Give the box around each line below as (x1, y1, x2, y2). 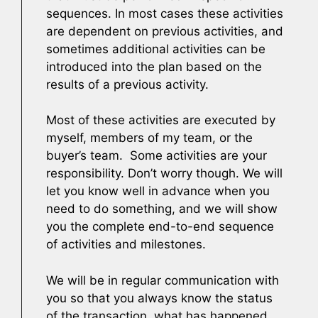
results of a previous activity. (46, 77, 209, 92)
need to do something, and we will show (46, 202, 278, 216)
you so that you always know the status (46, 290, 273, 305)
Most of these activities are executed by (46, 113, 275, 127)
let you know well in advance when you (46, 184, 270, 198)
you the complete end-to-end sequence (46, 219, 274, 234)
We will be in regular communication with (46, 273, 279, 287)
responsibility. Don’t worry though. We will (46, 166, 283, 180)
